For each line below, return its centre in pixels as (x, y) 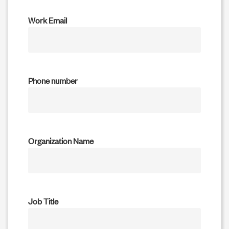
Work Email (48, 20)
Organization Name (61, 140)
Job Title (43, 201)
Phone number (53, 80)
